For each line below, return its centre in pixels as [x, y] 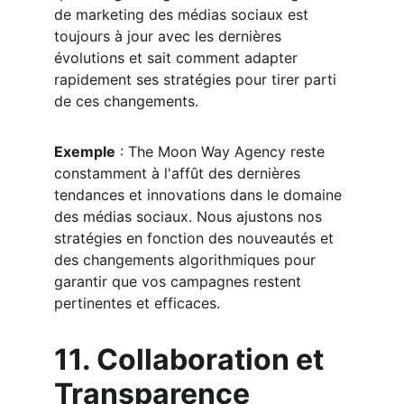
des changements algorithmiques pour [187, 260]
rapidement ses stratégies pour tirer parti [197, 79]
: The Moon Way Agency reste [222, 151]
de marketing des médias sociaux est [184, 14]
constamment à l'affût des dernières [179, 173]
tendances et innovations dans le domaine [200, 195]
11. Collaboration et [192, 359]
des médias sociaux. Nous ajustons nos [190, 216]
